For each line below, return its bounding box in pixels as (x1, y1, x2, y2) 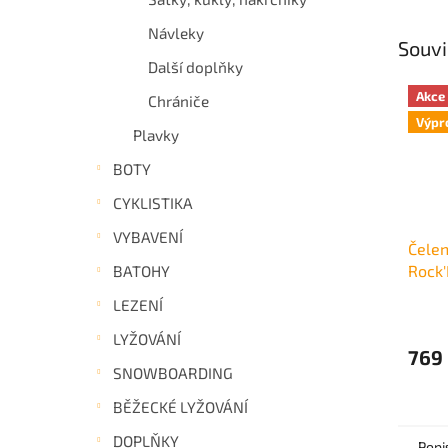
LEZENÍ (113, 295, 163, 314)
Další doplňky (148, 57, 243, 76)
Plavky (133, 125, 179, 144)
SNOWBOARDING (113, 363, 233, 382)
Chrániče (148, 91, 209, 110)
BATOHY (113, 261, 170, 280)
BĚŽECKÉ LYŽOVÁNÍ (113, 397, 248, 416)
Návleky (148, 23, 204, 42)
